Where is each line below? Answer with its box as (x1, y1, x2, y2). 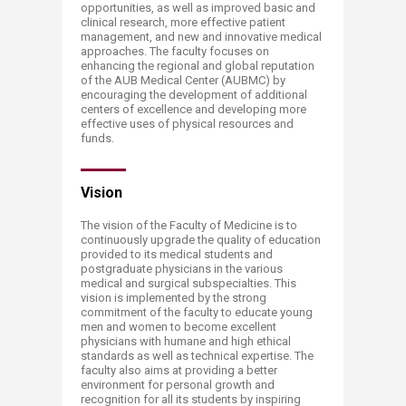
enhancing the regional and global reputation (81, 59, 314, 72)
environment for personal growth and (81, 378, 275, 391)
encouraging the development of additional (81, 88, 307, 101)
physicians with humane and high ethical (81, 334, 291, 348)
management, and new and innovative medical (81, 30, 322, 43)
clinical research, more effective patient (81, 15, 285, 29)
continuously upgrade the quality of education (81, 233, 321, 246)
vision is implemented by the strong (81, 291, 266, 304)
